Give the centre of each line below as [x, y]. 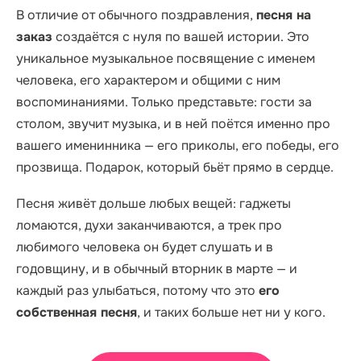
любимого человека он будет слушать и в [145, 247]
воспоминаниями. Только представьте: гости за [164, 102]
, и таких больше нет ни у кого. [231, 312]
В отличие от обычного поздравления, [136, 15]
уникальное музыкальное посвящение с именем [166, 58]
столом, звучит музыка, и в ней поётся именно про [173, 124]
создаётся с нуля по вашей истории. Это [183, 37]
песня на [284, 15]
